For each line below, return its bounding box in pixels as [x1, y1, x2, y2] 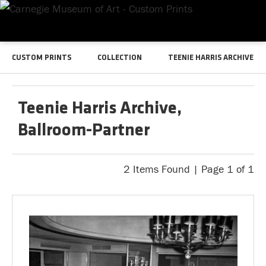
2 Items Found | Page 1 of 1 [123, 163, 254, 176]
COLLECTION [97, 54, 142, 62]
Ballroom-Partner [18, 122, 150, 140]
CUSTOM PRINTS [12, 54, 71, 62]
